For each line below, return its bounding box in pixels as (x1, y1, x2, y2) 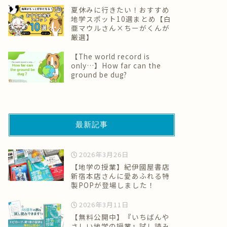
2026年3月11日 (77, 200, 129, 210)
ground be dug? (70, 69, 127, 80)
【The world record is (70, 51, 150, 61)
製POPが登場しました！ (70, 180, 155, 191)
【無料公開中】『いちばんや (70, 212, 170, 222)
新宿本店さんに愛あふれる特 (70, 171, 170, 181)
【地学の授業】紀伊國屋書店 (70, 162, 170, 172)
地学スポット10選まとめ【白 (70, 13, 171, 24)
